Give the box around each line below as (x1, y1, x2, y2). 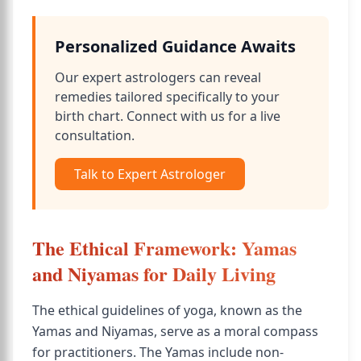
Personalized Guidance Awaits (55, 35, 296, 57)
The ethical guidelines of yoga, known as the (32, 301, 302, 319)
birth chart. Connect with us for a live (55, 107, 280, 125)
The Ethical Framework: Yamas (32, 234, 297, 262)
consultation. (55, 127, 135, 144)
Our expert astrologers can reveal (55, 68, 261, 86)
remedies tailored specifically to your (55, 88, 280, 106)
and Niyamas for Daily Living (32, 259, 276, 288)
